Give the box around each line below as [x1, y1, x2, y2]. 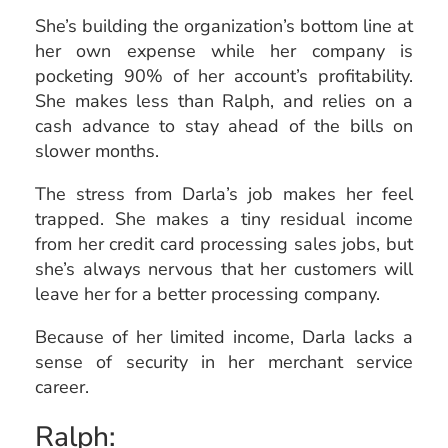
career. [35, 374, 89, 399]
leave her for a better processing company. [35, 281, 380, 306]
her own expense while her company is [35, 38, 413, 63]
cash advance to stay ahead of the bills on [35, 113, 413, 138]
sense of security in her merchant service [35, 349, 413, 374]
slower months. [35, 138, 159, 163]
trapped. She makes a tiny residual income [35, 206, 413, 231]
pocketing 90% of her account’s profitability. [35, 63, 413, 88]
